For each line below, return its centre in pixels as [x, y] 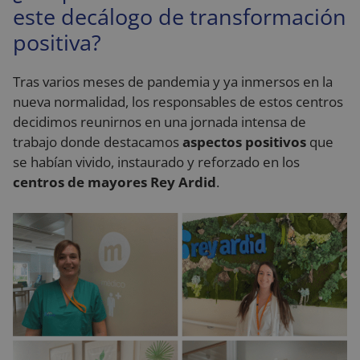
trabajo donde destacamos [98, 142]
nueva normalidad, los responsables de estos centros [178, 102]
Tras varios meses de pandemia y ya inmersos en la [173, 82]
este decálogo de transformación [180, 16]
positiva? [57, 42]
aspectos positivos [244, 142]
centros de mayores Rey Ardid [115, 182]
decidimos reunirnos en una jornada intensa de [160, 122]
